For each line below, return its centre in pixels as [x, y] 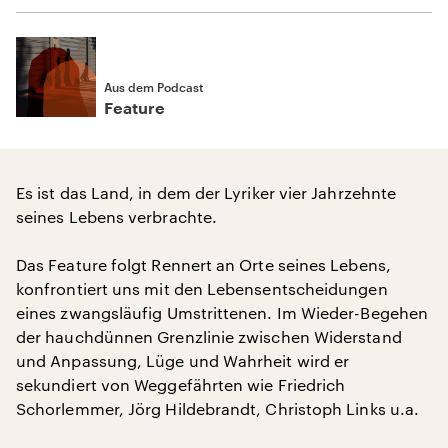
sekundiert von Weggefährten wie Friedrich [181, 384]
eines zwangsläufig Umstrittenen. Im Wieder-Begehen [222, 312]
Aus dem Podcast [153, 87]
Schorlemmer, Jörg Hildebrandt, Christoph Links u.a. [218, 408]
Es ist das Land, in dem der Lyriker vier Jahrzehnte [206, 192]
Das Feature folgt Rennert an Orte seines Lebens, [203, 264]
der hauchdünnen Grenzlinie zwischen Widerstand [209, 336]
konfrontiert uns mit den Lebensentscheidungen [202, 288]
